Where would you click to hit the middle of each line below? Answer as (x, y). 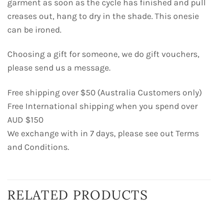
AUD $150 (25, 120)
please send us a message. (59, 68)
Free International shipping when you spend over (102, 106)
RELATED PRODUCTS (78, 195)
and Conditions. (38, 147)
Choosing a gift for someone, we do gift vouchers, (103, 54)
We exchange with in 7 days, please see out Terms (103, 134)
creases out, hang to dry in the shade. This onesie (103, 16)
